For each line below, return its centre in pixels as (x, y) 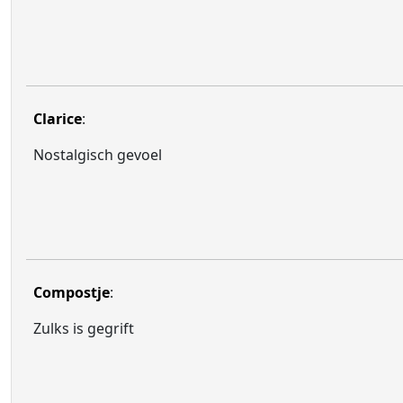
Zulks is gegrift (84, 328)
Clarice (58, 119)
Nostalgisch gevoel (98, 155)
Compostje (72, 292)
